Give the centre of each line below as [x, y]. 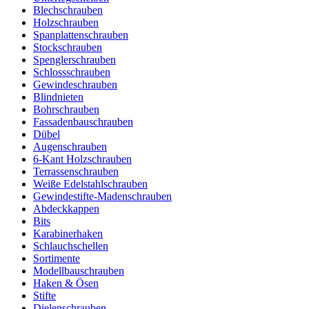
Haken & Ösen [66, 283]
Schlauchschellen [71, 246]
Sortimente [57, 258]
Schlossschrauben [72, 72]
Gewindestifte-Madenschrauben [102, 196]
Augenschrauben [70, 147]
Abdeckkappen [66, 209]
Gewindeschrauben [75, 84]
